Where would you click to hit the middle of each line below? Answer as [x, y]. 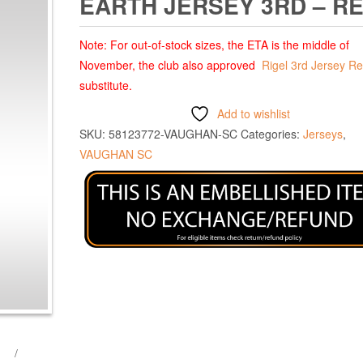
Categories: [272, 133]
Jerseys [323, 133]
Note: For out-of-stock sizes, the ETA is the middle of [214, 44]
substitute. [106, 85]
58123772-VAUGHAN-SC [173, 133]
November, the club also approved [171, 64]
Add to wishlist [254, 113]
